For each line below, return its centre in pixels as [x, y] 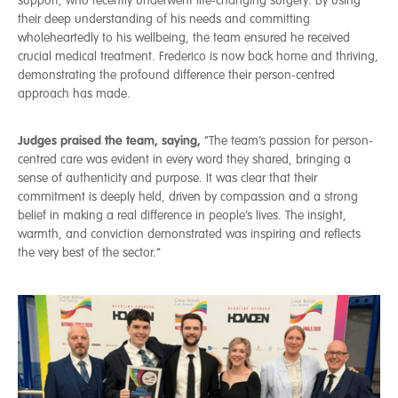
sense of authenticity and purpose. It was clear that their [167, 178]
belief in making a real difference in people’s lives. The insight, [182, 215]
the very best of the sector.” [89, 252]
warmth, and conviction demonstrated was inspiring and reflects [189, 234]
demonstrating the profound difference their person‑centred [176, 75]
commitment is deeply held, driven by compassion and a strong [188, 196]
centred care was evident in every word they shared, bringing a [184, 159]
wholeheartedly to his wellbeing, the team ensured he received [184, 37]
